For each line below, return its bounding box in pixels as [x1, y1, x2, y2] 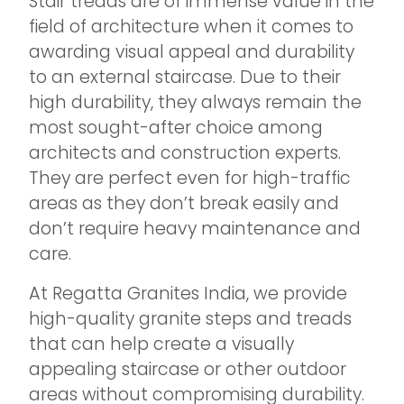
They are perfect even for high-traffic [29, 166, 351, 190]
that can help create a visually [29, 332, 294, 356]
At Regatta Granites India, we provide [29, 281, 347, 306]
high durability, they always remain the [29, 90, 362, 115]
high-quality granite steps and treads [29, 307, 352, 331]
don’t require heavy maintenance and [29, 216, 361, 241]
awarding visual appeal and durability [29, 40, 354, 64]
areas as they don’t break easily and [29, 191, 339, 216]
